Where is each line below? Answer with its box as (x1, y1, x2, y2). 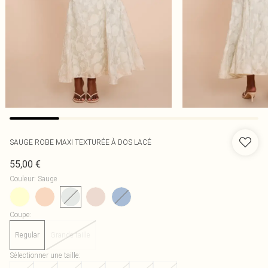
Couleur (10, 174, 34, 183)
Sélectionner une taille (10, 251, 79, 260)
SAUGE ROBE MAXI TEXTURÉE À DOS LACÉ (10, 138, 151, 147)
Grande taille (50, 230, 90, 239)
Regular (15, 230, 39, 239)
